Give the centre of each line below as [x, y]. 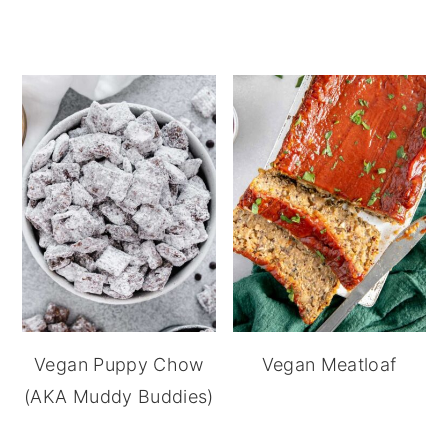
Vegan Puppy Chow [119, 365]
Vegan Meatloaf [329, 365]
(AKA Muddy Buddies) [119, 397]
